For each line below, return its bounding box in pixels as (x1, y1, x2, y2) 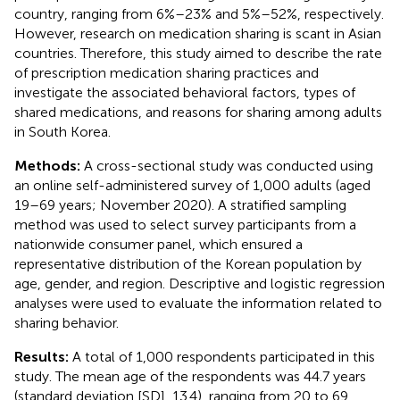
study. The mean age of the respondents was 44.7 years (14, 367, 366, 385)
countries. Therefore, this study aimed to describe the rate (14, 44, 382, 62)
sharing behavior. (14, 313, 119, 331)
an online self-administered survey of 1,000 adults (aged (14, 176, 371, 194)
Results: (14, 347, 69, 365)
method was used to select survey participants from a (14, 215, 356, 233)
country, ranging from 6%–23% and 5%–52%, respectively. (14, 4, 384, 22)
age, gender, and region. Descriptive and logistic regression (14, 274, 385, 292)
